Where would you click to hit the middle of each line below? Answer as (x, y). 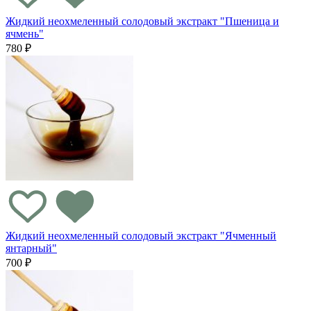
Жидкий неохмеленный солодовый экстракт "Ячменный (141, 236)
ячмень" (25, 33)
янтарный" (31, 249)
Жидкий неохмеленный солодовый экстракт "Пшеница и (142, 21)
